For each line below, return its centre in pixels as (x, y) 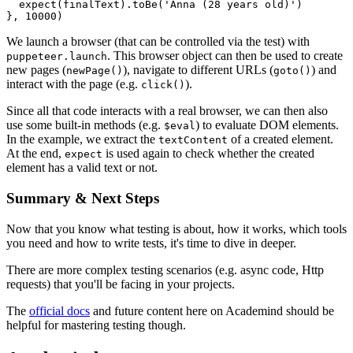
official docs (59, 310)
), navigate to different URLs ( (198, 70)
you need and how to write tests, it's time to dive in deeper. (151, 243)
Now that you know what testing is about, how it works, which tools (176, 229)
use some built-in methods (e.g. (85, 125)
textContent (193, 140)
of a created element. (281, 139)
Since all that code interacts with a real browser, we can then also (167, 111)
